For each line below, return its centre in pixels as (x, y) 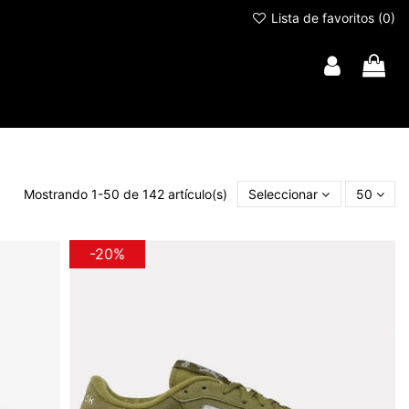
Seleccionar (283, 194)
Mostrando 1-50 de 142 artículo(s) (128, 194)
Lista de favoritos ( (325, 18)
